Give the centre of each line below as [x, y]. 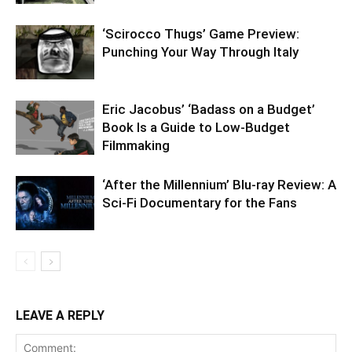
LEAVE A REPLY [60, 316]
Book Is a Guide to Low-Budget [196, 128]
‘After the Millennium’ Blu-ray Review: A [219, 185]
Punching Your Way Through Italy [200, 52]
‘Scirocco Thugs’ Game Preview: [201, 34]
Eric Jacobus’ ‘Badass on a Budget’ [209, 110]
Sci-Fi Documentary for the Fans [200, 203]
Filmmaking [136, 146]
